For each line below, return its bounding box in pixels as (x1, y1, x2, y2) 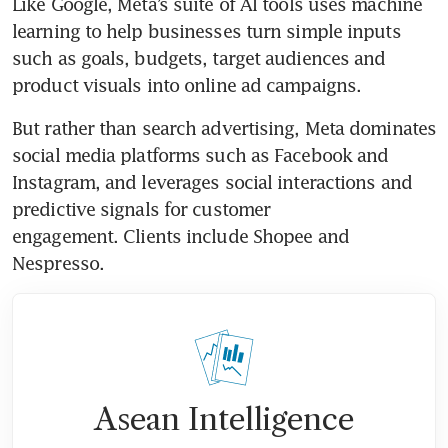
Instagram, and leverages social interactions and (12, 170, 412, 193)
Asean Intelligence (94, 400, 354, 438)
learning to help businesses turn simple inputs (12, 19, 401, 42)
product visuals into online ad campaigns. (12, 73, 362, 96)
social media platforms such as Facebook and (12, 143, 389, 166)
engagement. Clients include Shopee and (12, 224, 349, 247)
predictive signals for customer (12, 197, 271, 220)
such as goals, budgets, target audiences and (12, 46, 386, 69)
